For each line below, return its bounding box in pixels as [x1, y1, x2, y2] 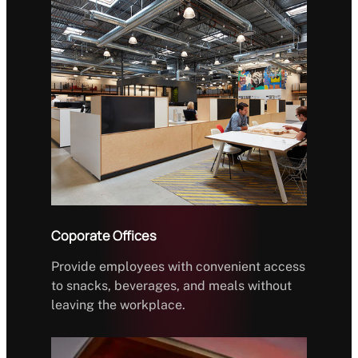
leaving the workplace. [51, 296, 185, 312]
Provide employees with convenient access [51, 258, 305, 274]
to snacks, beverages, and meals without [51, 277, 292, 293]
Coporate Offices [51, 226, 157, 245]
